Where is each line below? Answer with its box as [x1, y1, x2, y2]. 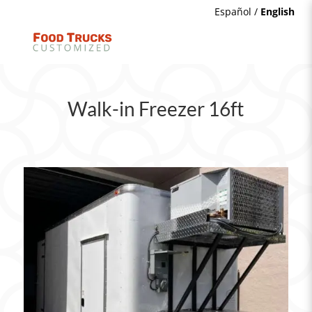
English [260, 5, 295, 18]
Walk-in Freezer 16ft [68, 97, 244, 121]
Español [214, 5, 251, 18]
